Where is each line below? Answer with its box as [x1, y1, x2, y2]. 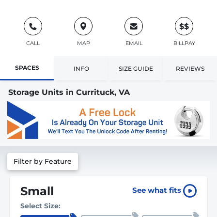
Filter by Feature [14, 156, 72, 166]
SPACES [15, 64, 39, 71]
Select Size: [20, 201, 61, 210]
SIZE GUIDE [118, 64, 153, 72]
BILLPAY [173, 40, 195, 46]
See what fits [132, 186, 183, 195]
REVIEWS [175, 64, 204, 72]
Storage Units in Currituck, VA [8, 88, 130, 97]
